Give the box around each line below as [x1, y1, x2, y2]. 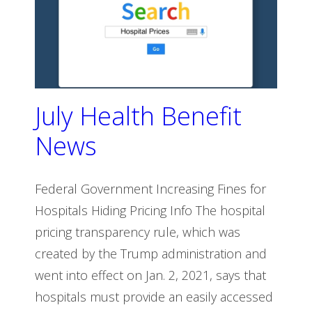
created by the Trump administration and [35, 245, 267, 263]
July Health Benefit [35, 98, 242, 133]
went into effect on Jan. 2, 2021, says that [35, 267, 266, 284]
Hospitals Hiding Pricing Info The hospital [35, 202, 265, 219]
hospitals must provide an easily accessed [35, 288, 273, 306]
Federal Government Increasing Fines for [35, 180, 266, 198]
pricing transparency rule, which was [35, 224, 240, 241]
